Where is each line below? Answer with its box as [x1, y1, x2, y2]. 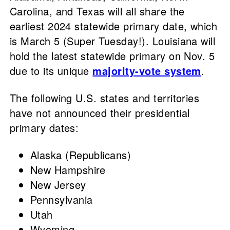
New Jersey [30, 177, 86, 193]
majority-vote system [92, 63, 201, 79]
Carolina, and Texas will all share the [9, 4, 185, 19]
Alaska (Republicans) [30, 147, 131, 163]
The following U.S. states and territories [9, 90, 200, 106]
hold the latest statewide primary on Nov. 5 [9, 48, 215, 64]
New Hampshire [30, 162, 106, 178]
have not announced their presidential [9, 105, 190, 121]
